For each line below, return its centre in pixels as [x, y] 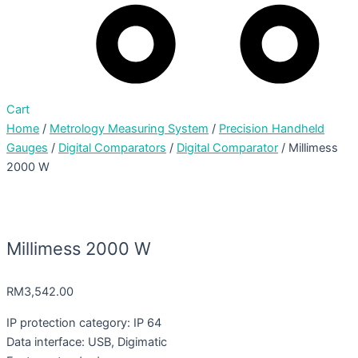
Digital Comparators [112, 147]
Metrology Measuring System [129, 128]
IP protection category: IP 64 [84, 322]
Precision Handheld [272, 128]
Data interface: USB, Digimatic [87, 342]
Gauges [27, 147]
